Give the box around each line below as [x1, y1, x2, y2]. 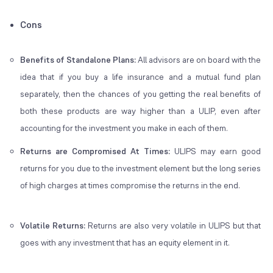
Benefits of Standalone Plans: [20, 54, 138, 66]
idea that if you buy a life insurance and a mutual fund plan [20, 71, 261, 83]
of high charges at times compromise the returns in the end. [20, 180, 240, 191]
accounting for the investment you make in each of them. [20, 122, 228, 134]
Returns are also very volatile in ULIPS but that [88, 220, 261, 232]
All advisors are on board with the [138, 54, 261, 66]
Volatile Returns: [20, 220, 88, 232]
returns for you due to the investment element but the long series [20, 163, 261, 174]
